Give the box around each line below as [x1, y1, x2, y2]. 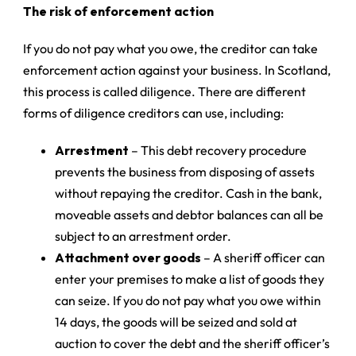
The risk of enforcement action [23, 3, 215, 20]
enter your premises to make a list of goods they [55, 271, 325, 288]
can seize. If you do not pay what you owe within [55, 292, 322, 309]
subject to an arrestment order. [55, 228, 232, 245]
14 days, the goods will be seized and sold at [55, 314, 298, 331]
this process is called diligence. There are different [23, 83, 307, 100]
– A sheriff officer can [201, 250, 326, 266]
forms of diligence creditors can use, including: [23, 105, 284, 122]
